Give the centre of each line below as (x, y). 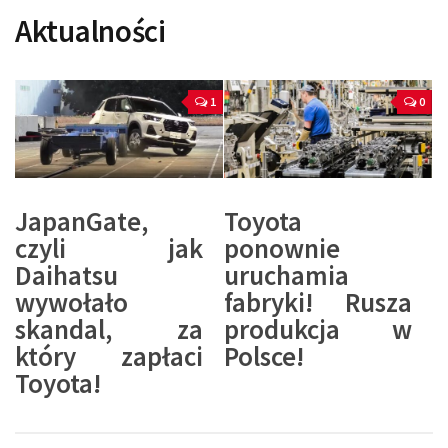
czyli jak (109, 248)
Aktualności (90, 31)
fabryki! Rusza (318, 302)
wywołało (71, 302)
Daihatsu (66, 275)
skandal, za (109, 329)
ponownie (282, 248)
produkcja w (318, 329)
